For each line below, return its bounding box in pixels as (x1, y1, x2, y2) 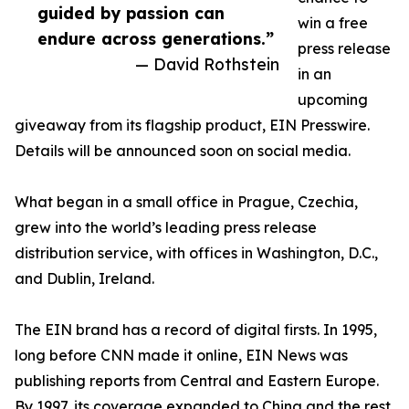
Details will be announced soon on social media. (15, 142, 351, 160)
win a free (298, 14, 368, 32)
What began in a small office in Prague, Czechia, (15, 193, 358, 211)
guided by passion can (37, 3, 225, 23)
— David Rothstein (135, 54, 279, 74)
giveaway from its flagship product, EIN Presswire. (15, 116, 370, 134)
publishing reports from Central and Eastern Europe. (15, 372, 379, 390)
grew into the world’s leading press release (15, 218, 317, 236)
